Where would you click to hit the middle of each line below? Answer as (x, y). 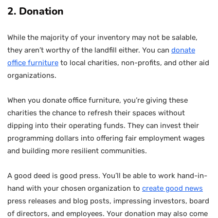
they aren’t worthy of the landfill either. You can (89, 50)
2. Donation (36, 11)
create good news (173, 188)
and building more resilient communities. (77, 151)
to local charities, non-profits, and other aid (134, 63)
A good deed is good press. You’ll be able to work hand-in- (107, 176)
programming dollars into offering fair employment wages (106, 138)
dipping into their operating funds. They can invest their (103, 126)
